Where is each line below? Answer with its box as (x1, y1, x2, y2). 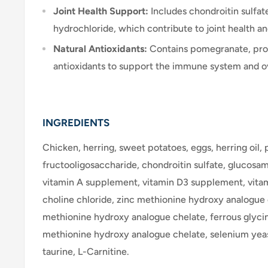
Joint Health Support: (53, 5, 148, 17)
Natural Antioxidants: (53, 42, 147, 54)
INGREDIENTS (42, 116, 109, 129)
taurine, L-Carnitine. (42, 245, 129, 257)
